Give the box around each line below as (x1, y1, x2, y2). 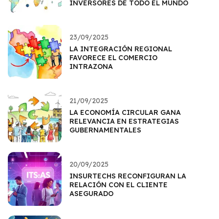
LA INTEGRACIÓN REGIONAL (69, 44, 172, 53)
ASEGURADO (69, 189, 113, 198)
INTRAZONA (69, 62, 113, 71)
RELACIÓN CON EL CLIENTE (69, 180, 168, 189)
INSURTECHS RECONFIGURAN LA (69, 171, 186, 180)
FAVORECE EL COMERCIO (69, 53, 157, 62)
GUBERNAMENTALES (69, 125, 141, 134)
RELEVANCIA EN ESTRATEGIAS (69, 116, 179, 126)
